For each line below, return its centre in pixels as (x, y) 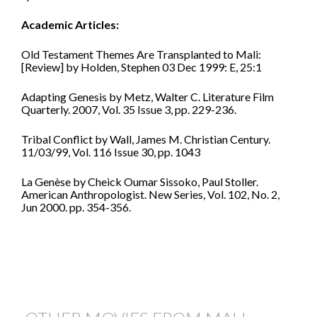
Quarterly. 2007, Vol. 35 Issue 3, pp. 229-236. (129, 110)
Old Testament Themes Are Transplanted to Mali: (141, 54)
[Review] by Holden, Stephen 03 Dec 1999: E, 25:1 (142, 67)
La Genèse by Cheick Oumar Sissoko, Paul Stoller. (140, 182)
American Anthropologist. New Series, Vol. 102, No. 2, (150, 195)
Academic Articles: (70, 25)
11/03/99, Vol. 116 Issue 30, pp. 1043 (111, 152)
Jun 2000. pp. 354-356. (76, 207)
